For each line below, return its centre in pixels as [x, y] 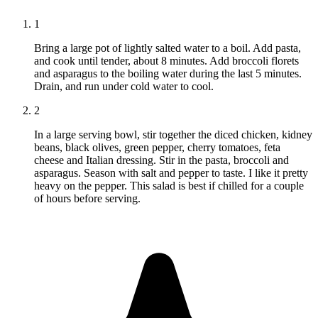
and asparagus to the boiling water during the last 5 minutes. [168, 74]
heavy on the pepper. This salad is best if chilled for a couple [169, 186]
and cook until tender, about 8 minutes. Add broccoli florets [166, 61]
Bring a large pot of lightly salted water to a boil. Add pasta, [168, 48]
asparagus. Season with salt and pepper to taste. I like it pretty [171, 173]
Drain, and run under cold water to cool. [124, 87]
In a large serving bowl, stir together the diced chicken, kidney [173, 135]
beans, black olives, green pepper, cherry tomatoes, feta [157, 148]
